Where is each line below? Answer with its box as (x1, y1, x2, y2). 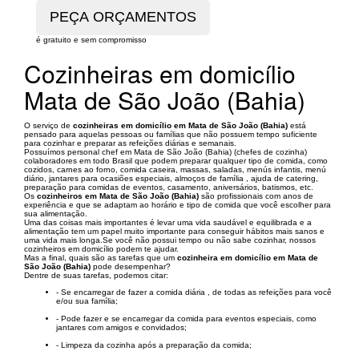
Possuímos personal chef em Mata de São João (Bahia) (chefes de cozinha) (24, 147, 307, 156)
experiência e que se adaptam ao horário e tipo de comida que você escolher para (24, 200, 331, 209)
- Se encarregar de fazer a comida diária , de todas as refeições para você (56, 288, 332, 296)
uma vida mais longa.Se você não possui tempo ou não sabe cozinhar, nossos (24, 236, 316, 244)
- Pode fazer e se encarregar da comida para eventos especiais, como (56, 314, 317, 323)
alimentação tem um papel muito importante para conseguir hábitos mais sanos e (24, 227, 325, 236)
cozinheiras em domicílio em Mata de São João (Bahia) (73, 121, 288, 130)
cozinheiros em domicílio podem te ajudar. (24, 244, 179, 253)
